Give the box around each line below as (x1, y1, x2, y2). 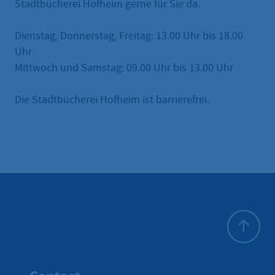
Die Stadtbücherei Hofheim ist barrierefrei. (15, 92, 209, 107)
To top (227, 242, 257, 257)
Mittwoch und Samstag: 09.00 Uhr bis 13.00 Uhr (15, 60, 233, 75)
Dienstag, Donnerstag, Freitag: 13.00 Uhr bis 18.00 (15, 28, 243, 43)
